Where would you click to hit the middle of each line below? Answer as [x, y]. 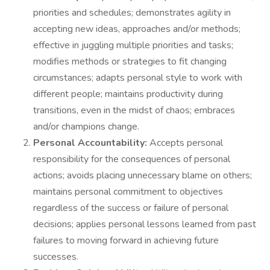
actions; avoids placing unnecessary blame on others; [143, 175]
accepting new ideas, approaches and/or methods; [137, 29]
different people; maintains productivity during [128, 94]
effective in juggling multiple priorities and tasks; [133, 45]
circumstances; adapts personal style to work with [138, 78]
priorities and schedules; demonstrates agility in [132, 13]
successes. [56, 257]
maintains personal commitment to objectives [128, 192]
